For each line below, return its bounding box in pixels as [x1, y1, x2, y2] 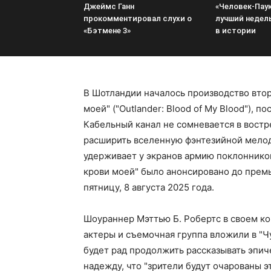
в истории [215, 26, 256, 35]
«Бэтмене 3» [83, 26, 131, 35]
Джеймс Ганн [83, 2, 134, 11]
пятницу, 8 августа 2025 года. [83, 181, 214, 193]
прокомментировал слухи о [83, 14, 192, 23]
